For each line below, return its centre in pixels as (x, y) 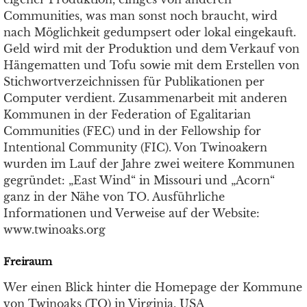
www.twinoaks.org (54, 230)
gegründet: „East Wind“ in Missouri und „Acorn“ (139, 180)
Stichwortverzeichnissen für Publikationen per (134, 82)
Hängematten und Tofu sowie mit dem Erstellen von (151, 65)
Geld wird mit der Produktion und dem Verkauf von (151, 49)
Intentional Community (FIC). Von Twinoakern (135, 147)
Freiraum (28, 261)
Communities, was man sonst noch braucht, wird (140, 16)
